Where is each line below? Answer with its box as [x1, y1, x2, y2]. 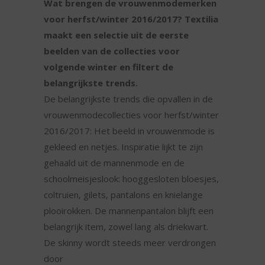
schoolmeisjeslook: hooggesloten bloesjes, [44, 173, 219, 185]
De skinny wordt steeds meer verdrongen [44, 237, 216, 249]
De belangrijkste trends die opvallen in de [44, 93, 213, 105]
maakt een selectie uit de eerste [44, 29, 189, 41]
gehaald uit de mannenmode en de [44, 157, 185, 169]
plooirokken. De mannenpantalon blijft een [44, 205, 214, 217]
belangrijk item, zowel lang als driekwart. [44, 221, 208, 233]
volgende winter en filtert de [44, 61, 173, 73]
